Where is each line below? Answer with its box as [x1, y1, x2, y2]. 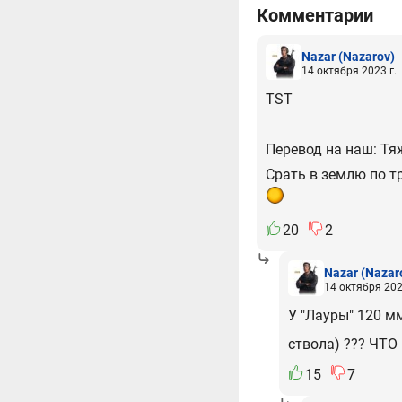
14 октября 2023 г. [301, 64, 397, 77]
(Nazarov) [338, 48, 395, 64]
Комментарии [257, 4, 373, 26]
